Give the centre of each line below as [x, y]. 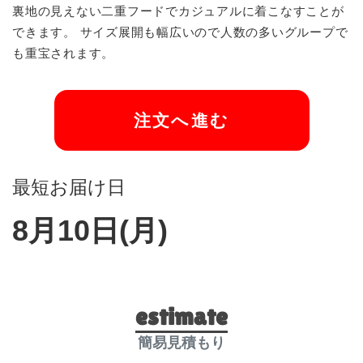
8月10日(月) [90, 231]
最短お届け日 [69, 188]
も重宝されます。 [63, 53]
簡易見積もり [181, 343]
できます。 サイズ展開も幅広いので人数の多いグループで [180, 32]
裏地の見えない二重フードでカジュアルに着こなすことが [178, 11]
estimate [181, 317]
